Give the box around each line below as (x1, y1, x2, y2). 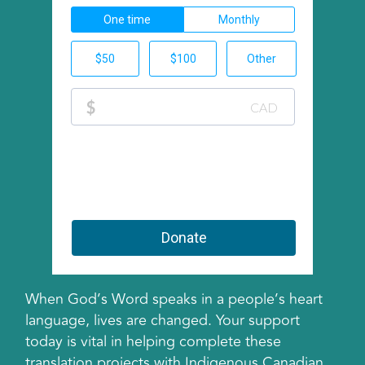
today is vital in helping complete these (25, 330, 282, 354)
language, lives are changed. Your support (25, 309, 301, 332)
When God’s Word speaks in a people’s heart (25, 288, 323, 311)
